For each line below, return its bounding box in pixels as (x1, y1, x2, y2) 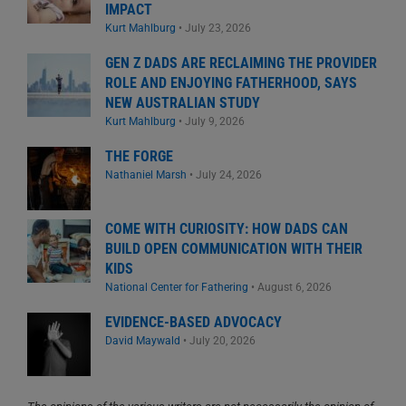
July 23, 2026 (185, 21, 251, 35)
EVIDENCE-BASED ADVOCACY (105, 314, 282, 332)
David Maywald (105, 333, 180, 348)
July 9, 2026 (185, 114, 245, 129)
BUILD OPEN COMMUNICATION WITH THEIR (105, 240, 362, 258)
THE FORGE (105, 148, 173, 166)
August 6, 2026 (257, 280, 332, 295)
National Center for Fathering (105, 280, 248, 295)
